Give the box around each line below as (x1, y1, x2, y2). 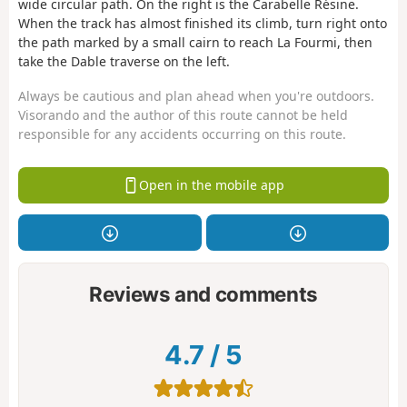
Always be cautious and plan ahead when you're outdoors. (18, 87, 374, 105)
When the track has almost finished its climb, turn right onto (18, 14, 387, 32)
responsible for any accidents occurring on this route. (18, 125, 346, 144)
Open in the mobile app (138, 176, 284, 194)
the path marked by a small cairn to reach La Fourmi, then (18, 33, 372, 51)
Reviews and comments (88, 282, 319, 307)
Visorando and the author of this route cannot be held (18, 106, 348, 124)
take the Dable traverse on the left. (18, 52, 230, 70)
